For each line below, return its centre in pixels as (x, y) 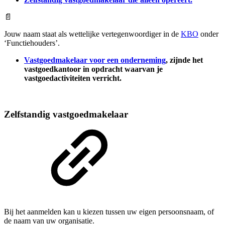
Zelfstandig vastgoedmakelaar (66, 115)
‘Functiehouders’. (32, 43)
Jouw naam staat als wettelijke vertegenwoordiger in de (92, 34)
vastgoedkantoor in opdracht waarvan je (93, 69)
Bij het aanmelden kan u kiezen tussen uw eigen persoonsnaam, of (109, 211)
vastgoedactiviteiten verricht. (73, 78)
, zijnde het (184, 60)
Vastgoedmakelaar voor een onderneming (95, 60)
